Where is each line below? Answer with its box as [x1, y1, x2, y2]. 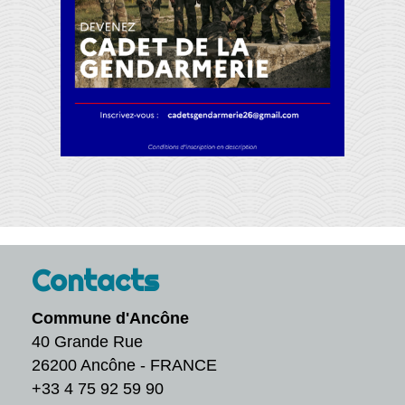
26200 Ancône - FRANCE [32, 356, 217, 375]
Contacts [32, 262, 159, 299]
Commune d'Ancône [32, 309, 189, 328]
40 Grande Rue [32, 333, 143, 352]
